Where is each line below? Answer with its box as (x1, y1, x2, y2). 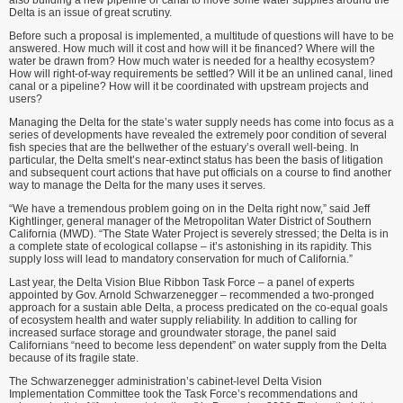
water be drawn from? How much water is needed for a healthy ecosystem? (9, 55, 375, 68)
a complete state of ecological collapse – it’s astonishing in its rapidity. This (9, 240, 372, 254)
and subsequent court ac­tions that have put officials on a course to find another (9, 166, 391, 180)
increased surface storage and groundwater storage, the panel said (9, 327, 336, 340)
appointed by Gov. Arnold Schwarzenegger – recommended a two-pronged (9, 289, 374, 302)
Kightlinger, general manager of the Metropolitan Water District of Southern (9, 215, 372, 228)
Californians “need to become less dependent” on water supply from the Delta (9, 339, 387, 353)
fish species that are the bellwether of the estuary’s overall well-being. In (9, 141, 359, 155)
